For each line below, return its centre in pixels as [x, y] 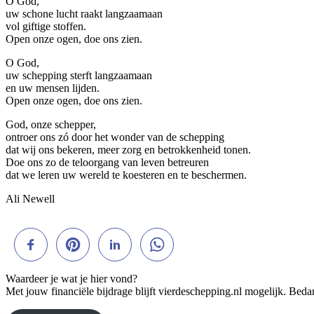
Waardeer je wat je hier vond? [71, 279]
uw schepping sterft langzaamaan [79, 76]
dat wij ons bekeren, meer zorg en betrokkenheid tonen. [128, 150]
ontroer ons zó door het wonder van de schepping [115, 137]
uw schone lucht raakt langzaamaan [84, 14]
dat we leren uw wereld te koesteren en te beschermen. [126, 175]
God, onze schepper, [51, 125]
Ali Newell [30, 199]
